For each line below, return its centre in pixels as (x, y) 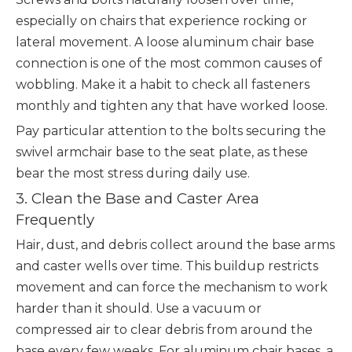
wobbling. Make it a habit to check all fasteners (163, 84)
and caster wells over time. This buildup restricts (167, 266)
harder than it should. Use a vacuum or (139, 308)
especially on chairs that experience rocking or (161, 21)
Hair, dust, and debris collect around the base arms (175, 245)
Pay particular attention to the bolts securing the (171, 131)
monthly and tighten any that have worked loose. (172, 106)
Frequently (55, 220)
